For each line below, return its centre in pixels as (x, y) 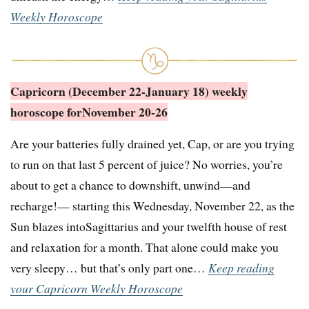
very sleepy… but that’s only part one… (109, 267)
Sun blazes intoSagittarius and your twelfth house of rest (149, 226)
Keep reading (241, 267)
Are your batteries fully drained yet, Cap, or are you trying (152, 143)
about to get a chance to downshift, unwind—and (130, 185)
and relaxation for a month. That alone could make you (144, 247)
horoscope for (46, 111)
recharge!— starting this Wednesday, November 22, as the (152, 205)
